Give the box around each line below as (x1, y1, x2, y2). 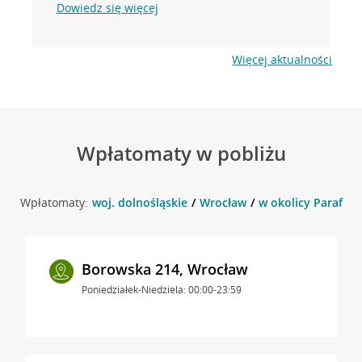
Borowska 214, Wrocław (81, 259, 248, 279)
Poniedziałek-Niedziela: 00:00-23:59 (81, 282, 242, 297)
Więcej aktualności (232, 51, 333, 67)
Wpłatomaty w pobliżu (76, 139, 286, 166)
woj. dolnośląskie (91, 194, 187, 210)
